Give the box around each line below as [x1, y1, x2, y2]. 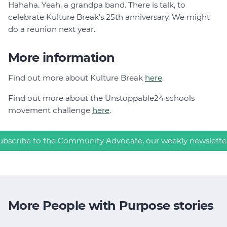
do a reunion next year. [8, 24, 95, 34]
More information [8, 50, 115, 65]
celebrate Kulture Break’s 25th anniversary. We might [8, 12, 210, 22]
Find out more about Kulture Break [8, 73, 145, 83]
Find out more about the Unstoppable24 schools [8, 93, 195, 103]
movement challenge [8, 105, 92, 116]
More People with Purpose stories [8, 198, 214, 213]
